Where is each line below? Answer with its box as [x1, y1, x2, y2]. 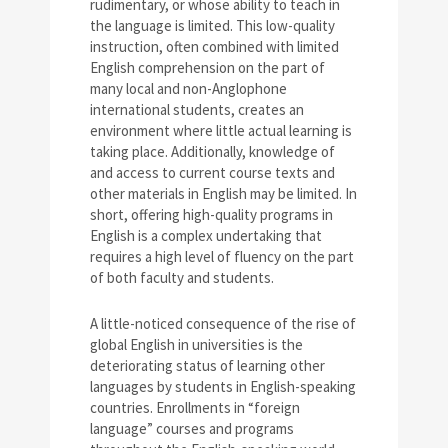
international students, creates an [90, 100, 304, 120]
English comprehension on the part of [90, 58, 325, 78]
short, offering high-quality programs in [90, 205, 333, 225]
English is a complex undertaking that [90, 226, 322, 246]
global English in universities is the [90, 335, 303, 355]
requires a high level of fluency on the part [90, 247, 354, 267]
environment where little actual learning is [90, 121, 352, 141]
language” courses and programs [90, 419, 294, 439]
